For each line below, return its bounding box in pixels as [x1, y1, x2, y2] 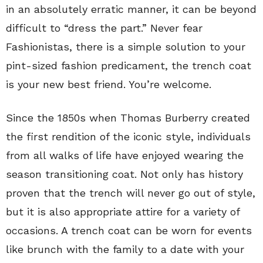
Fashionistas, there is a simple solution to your [6, 41, 245, 53]
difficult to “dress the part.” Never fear [6, 22, 203, 34]
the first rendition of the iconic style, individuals [6, 130, 251, 143]
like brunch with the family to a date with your [6, 243, 244, 255]
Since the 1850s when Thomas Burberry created [6, 112, 250, 124]
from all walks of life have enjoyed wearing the [6, 149, 244, 161]
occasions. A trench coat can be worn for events [6, 224, 252, 237]
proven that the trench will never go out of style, [6, 187, 255, 199]
